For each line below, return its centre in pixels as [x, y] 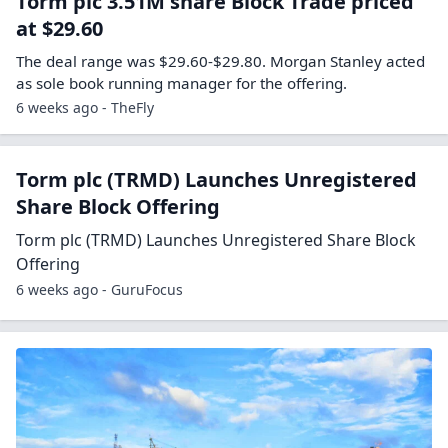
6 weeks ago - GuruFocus [99, 290]
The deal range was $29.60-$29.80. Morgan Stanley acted [220, 61]
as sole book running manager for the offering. [181, 83]
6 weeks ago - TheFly [85, 108]
